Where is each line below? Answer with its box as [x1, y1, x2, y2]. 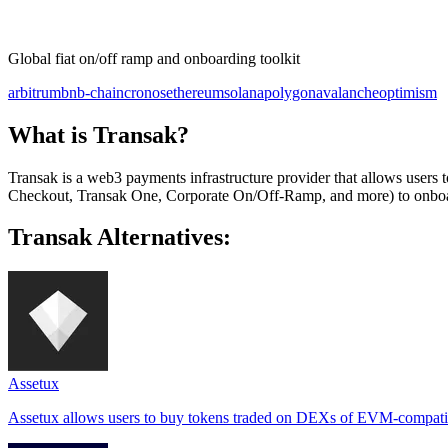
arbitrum [8, 83, 61, 101]
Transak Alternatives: [8, 224, 231, 251]
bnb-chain [61, 83, 124, 101]
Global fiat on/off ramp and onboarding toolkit [8, 49, 300, 67]
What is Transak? [8, 121, 189, 148]
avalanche [316, 83, 379, 101]
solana [224, 83, 264, 101]
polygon [264, 83, 316, 101]
